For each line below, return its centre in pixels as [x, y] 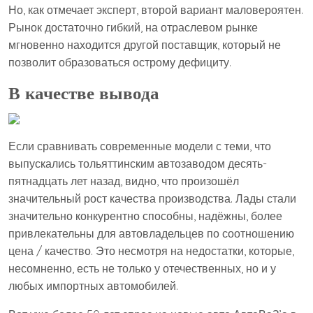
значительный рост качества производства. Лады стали [152, 198]
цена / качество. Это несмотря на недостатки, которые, [151, 251]
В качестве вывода [84, 93]
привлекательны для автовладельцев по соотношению [151, 233]
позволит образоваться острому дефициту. [120, 62]
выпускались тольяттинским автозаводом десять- [138, 163]
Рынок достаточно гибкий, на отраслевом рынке [133, 27]
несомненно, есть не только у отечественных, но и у [142, 268]
